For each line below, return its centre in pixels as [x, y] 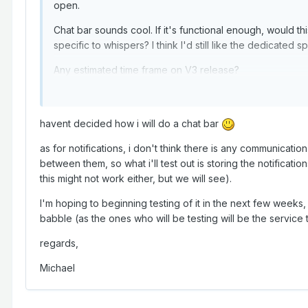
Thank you [78, 95]
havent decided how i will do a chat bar [131, 123]
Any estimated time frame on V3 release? [146, 70]
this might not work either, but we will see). [137, 179]
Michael [57, 268]
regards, [59, 243]
